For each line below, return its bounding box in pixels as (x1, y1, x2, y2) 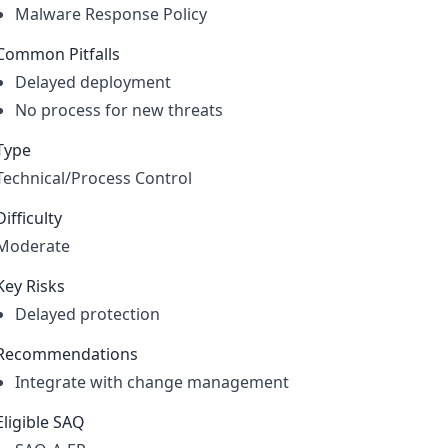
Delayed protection (14, 303, 160, 325)
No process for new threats (14, 99, 223, 121)
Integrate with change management (14, 371, 289, 393)
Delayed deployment (14, 71, 171, 93)
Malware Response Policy (14, 3, 207, 25)
